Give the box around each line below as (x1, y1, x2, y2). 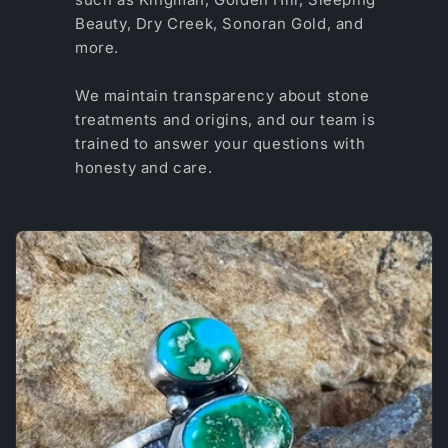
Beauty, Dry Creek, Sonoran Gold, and (75, 13, 364, 33)
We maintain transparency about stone (75, 85, 370, 105)
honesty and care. (75, 157, 213, 177)
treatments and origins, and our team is (75, 109, 376, 129)
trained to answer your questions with (75, 133, 366, 153)
